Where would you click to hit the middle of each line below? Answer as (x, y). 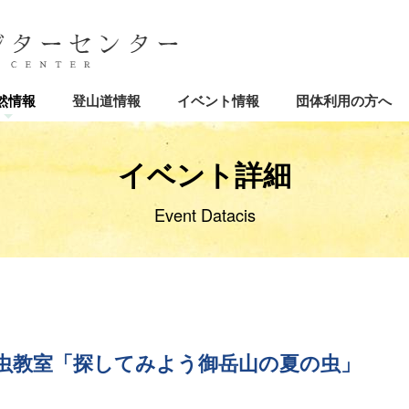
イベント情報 (218, 100)
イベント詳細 (204, 173)
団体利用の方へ (344, 100)
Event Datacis (204, 215)
